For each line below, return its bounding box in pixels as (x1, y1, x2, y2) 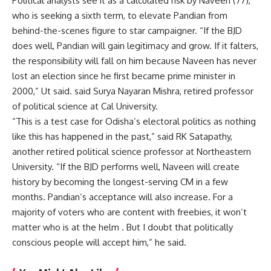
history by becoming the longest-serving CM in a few (12, 175, 228, 188)
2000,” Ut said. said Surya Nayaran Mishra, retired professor (12, 85, 253, 97)
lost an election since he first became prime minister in (12, 70, 235, 82)
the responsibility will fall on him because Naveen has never (12, 54, 256, 67)
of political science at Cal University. (12, 100, 158, 112)
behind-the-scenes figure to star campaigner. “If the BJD (12, 24, 242, 36)
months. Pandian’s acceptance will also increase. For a (12, 191, 233, 203)
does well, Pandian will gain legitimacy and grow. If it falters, (12, 39, 258, 51)
